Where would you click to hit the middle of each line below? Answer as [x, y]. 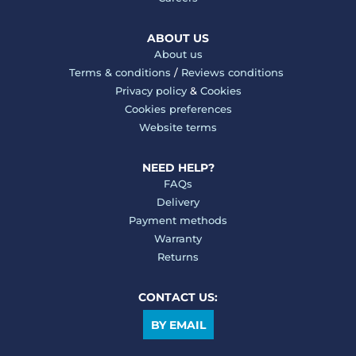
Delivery [178, 202]
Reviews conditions [232, 73]
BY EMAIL [178, 325]
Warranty [178, 239]
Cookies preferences [178, 109]
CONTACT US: [178, 298]
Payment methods [178, 221]
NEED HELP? [178, 168]
